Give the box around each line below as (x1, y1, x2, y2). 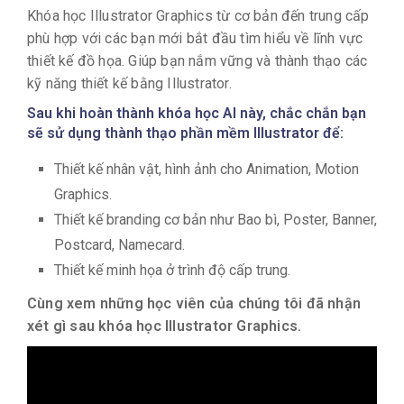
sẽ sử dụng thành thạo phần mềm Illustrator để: (27, 124, 344, 142)
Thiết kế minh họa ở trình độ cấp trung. (54, 262, 290, 279)
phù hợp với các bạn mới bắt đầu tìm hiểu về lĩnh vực (27, 30, 363, 47)
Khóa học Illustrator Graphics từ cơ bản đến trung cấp (27, 7, 370, 24)
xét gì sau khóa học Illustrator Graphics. (27, 317, 302, 335)
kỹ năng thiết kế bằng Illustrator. (27, 75, 232, 92)
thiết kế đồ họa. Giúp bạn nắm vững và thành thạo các (27, 52, 368, 69)
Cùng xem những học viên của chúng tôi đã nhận (27, 295, 362, 312)
